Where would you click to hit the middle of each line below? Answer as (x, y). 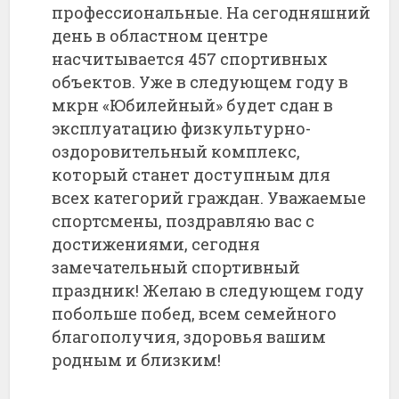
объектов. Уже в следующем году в (200, 82)
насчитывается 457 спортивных (190, 59)
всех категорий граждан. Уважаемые (209, 198)
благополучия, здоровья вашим (189, 337)
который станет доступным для (191, 175)
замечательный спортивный (176, 268)
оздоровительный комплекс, (176, 152)
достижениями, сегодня (156, 244)
